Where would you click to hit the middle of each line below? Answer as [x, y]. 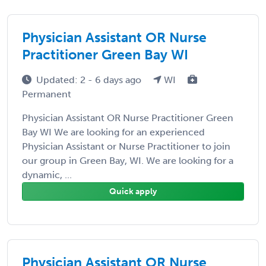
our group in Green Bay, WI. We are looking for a [128, 160]
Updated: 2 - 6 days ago [90, 80]
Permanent [47, 94]
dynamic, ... [47, 175]
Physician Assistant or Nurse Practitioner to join [126, 146]
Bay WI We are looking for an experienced [113, 132]
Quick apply [133, 191]
